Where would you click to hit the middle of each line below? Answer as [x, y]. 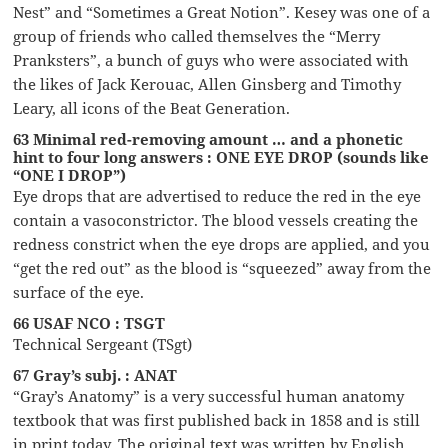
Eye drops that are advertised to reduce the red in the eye [217, 195]
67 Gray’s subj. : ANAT [95, 374]
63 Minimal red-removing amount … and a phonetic [208, 138]
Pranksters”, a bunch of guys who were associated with [211, 59]
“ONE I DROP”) [70, 174]
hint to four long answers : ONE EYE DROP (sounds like [221, 156]
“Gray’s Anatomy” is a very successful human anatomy [209, 395]
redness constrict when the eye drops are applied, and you [222, 243]
